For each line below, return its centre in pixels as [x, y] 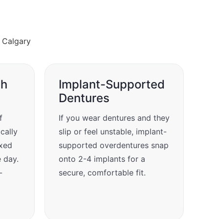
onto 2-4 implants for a [102, 159]
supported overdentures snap [114, 145]
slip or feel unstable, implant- [113, 131]
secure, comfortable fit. [102, 172]
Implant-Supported [112, 84]
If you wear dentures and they [114, 118]
